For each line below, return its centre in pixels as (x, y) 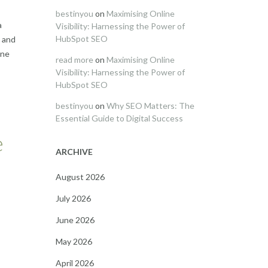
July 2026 (73, 198)
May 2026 (74, 241)
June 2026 (75, 220)
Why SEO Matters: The (150, 106)
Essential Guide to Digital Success (119, 118)
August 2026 (80, 177)
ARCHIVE (74, 152)
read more (74, 60)
